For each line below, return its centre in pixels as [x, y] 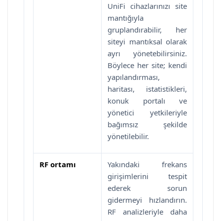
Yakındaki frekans [147, 164]
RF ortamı [58, 164]
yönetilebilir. [128, 136]
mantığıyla [126, 18]
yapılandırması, [134, 77]
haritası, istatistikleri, [147, 89]
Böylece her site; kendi [147, 65]
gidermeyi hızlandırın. [147, 200]
